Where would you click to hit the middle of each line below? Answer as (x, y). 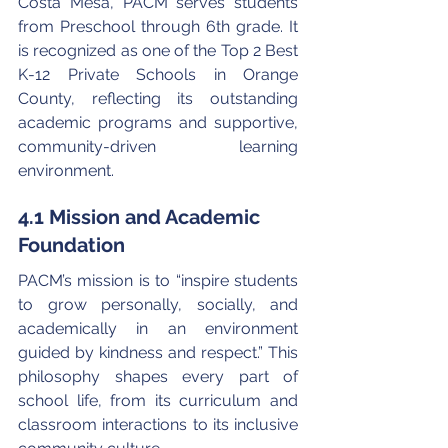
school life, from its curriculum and (160, 400)
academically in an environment (160, 328)
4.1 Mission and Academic (141, 216)
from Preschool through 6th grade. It (160, 26)
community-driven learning (160, 146)
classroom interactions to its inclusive (160, 424)
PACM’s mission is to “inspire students (160, 280)
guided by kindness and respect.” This (160, 352)
